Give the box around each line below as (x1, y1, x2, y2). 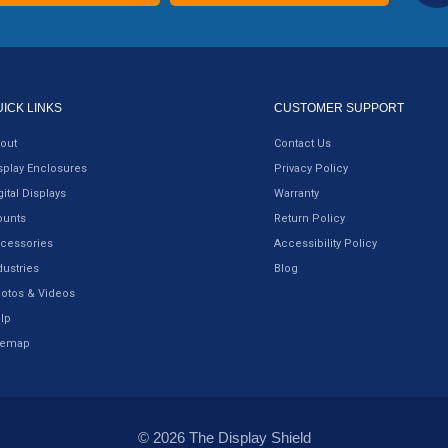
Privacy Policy (274, 161, 349, 175)
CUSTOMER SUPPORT (274, 100, 405, 115)
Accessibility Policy (274, 236, 378, 250)
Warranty (274, 186, 320, 200)
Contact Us (274, 136, 332, 150)
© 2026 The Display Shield (137, 428, 311, 446)
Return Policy (274, 211, 346, 225)
